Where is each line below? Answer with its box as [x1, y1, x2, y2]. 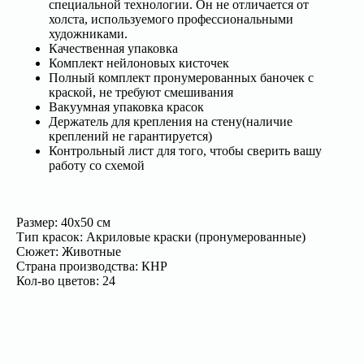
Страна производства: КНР [16, 258, 167, 273]
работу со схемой [49, 158, 145, 172]
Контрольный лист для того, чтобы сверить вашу [49, 143, 322, 158]
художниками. [49, 26, 128, 41]
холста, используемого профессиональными [49, 11, 293, 26]
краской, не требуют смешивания [49, 84, 233, 99]
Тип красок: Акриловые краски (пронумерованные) [16, 229, 305, 244]
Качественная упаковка [49, 41, 178, 55]
